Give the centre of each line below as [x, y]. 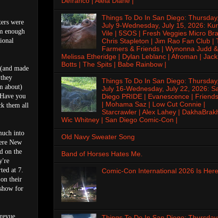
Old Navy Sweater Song [98, 137]
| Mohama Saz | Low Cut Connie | [153, 104]
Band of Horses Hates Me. [102, 154]
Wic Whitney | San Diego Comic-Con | [119, 120]
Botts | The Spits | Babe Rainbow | [114, 64]
